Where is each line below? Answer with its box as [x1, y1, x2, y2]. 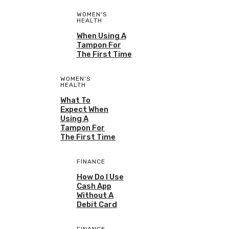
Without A [76, 191, 113, 200]
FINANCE [76, 158, 105, 166]
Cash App [76, 181, 111, 191]
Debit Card [76, 200, 117, 210]
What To [60, 96, 90, 105]
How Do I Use [76, 172, 124, 182]
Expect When [60, 105, 108, 114]
